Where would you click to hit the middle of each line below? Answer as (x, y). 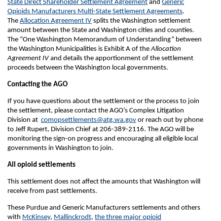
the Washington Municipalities (52, 49)
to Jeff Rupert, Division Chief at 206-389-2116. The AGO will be (101, 129)
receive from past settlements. (52, 191)
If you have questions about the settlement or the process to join (103, 101)
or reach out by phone (170, 120)
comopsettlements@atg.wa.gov (89, 120)
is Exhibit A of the (125, 49)
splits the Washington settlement (142, 21)
